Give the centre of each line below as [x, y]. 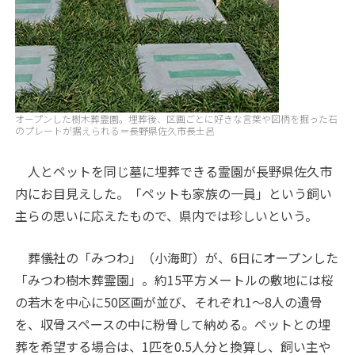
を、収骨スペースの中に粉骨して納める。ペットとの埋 [173, 324]
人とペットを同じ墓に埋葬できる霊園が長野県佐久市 [174, 171]
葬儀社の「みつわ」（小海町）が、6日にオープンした [177, 258]
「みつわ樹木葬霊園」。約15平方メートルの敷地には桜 [175, 280]
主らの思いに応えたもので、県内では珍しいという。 [167, 216]
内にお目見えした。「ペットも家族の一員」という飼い [174, 193]
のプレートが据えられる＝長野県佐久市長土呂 [115, 130]
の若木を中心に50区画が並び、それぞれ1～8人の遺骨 [169, 302]
